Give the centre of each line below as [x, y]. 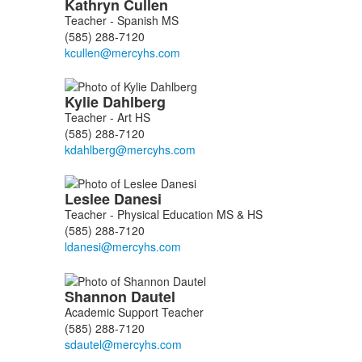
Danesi [139, 199]
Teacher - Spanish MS [121, 20]
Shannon [97, 296]
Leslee [89, 199]
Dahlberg [136, 101]
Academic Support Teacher [134, 311]
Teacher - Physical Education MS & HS [163, 215]
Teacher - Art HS [107, 117]
